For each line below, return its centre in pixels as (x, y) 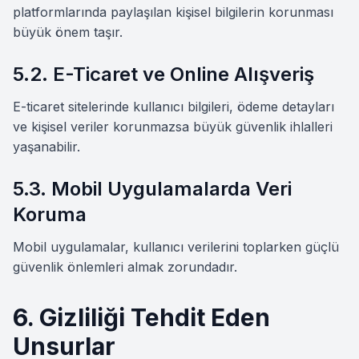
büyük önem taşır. (68, 32)
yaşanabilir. (46, 147)
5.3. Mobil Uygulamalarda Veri (152, 189)
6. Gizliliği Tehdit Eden (141, 317)
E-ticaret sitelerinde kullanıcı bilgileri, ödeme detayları (173, 107)
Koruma (50, 214)
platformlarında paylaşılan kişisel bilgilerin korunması (173, 12)
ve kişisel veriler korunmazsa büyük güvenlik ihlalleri (173, 127)
